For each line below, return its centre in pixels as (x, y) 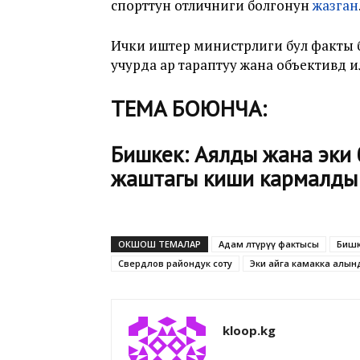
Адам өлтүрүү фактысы (269, 244)
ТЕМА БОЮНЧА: (189, 108)
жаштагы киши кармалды (234, 178)
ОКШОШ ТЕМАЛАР (160, 244)
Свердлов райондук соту (175, 263)
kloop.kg (249, 330)
